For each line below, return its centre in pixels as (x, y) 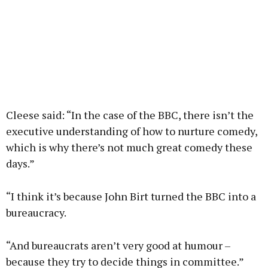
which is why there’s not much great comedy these (129, 147)
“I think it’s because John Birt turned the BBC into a (131, 197)
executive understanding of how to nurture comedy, (132, 131)
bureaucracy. (36, 213)
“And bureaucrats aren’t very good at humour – (118, 246)
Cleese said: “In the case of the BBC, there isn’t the (130, 115)
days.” (20, 164)
